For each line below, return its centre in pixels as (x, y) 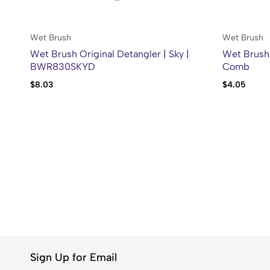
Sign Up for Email (74, 257)
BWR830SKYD (63, 66)
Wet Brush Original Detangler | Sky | (110, 54)
